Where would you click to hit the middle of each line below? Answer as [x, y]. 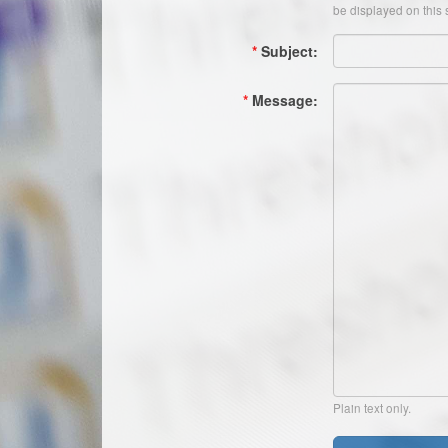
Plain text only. [371, 407]
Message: [284, 100]
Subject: [289, 51]
